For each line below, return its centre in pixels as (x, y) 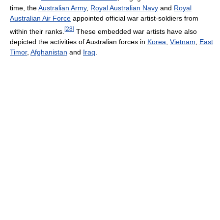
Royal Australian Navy (124, 8)
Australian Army (62, 8)
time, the (24, 8)
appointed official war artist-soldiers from (135, 18)
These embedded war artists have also (136, 32)
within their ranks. (37, 32)
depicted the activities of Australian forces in (79, 42)
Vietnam (183, 42)
